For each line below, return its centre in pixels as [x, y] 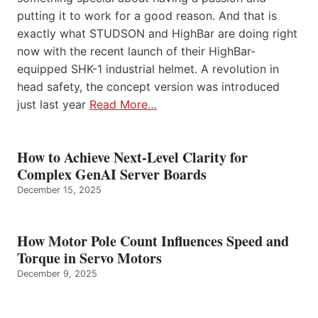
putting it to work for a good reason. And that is [147, 16]
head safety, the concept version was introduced [148, 87]
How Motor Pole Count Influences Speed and [153, 241]
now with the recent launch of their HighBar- [136, 51]
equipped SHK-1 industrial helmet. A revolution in [148, 69]
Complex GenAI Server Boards [114, 175]
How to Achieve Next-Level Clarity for [132, 158]
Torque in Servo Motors [89, 258]
